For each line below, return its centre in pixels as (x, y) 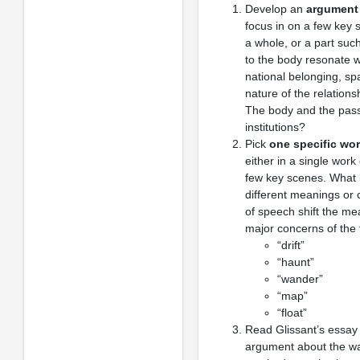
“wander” (300, 279)
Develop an (275, 9)
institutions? (275, 127)
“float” (292, 313)
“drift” (290, 245)
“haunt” (295, 262)
